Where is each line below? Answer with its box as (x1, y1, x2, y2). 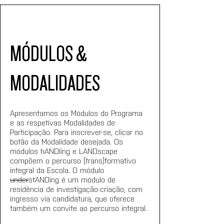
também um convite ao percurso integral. (10, 202, 147, 212)
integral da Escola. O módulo (10, 164, 106, 174)
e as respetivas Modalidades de (10, 117, 117, 127)
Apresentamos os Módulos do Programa (10, 107, 145, 117)
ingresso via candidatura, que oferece (10, 193, 137, 203)
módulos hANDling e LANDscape (10, 145, 120, 155)
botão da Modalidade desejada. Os (10, 136, 125, 146)
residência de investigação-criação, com (10, 183, 145, 193)
